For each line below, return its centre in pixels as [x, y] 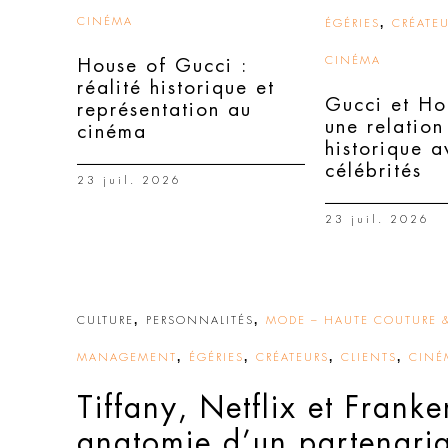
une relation [384, 126]
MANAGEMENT [127, 357]
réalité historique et [176, 87]
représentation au [164, 109]
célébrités [373, 170]
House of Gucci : [162, 65]
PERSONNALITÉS [200, 320]
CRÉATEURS [292, 357]
